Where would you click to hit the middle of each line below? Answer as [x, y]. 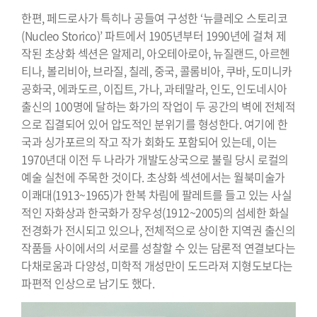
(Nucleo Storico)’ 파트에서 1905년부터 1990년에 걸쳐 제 [154, 36]
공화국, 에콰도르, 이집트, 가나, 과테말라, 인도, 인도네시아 [154, 89]
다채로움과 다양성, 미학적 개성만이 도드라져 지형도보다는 [157, 266]
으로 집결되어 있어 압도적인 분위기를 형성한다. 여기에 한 [154, 124]
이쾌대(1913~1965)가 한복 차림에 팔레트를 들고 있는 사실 [156, 195]
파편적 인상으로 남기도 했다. [88, 283]
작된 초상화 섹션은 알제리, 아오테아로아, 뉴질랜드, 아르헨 [156, 53]
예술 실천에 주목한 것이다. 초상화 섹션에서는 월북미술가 [153, 177]
